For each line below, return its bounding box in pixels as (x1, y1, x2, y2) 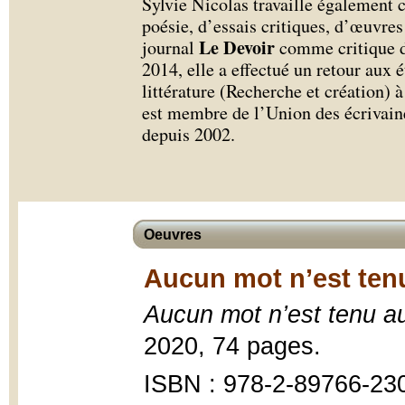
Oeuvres (144, 227, 202, 242)
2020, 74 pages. (144, 333, 321, 360)
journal (142, 35, 194, 60)
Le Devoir (194, 34, 275, 61)
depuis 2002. (142, 122, 241, 146)
